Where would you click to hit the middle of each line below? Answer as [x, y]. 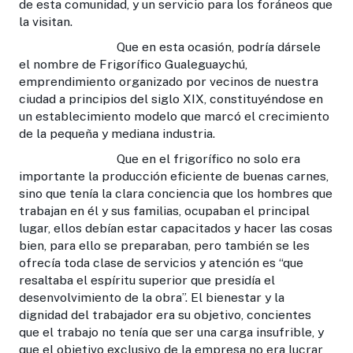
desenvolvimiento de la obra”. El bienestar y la [152, 297]
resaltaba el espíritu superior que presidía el [147, 280]
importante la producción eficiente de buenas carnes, [174, 176]
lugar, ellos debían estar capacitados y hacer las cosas [176, 228]
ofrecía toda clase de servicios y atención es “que [161, 262]
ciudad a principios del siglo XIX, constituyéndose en [171, 98]
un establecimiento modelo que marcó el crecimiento [174, 116]
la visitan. [46, 21]
